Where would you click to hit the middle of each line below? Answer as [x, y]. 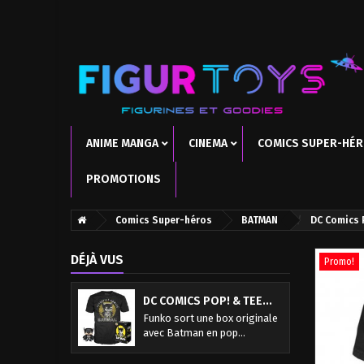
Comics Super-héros [164, 220]
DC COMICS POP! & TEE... [208, 301]
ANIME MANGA [122, 143]
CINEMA [208, 143]
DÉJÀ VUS [97, 259]
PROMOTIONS [123, 179]
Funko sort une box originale [210, 318]
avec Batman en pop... [194, 332]
